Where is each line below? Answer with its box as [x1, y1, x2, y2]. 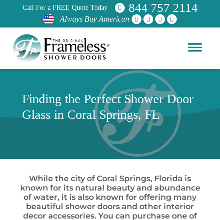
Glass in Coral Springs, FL [22, 108, 160, 122]
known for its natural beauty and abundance [20, 183, 200, 192]
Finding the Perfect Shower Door [22, 92, 193, 106]
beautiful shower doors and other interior [26, 202, 194, 211]
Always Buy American [60, 15, 129, 23]
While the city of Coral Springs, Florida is [29, 174, 191, 183]
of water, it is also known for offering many [24, 192, 196, 202]
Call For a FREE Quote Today [22, 4, 108, 11]
